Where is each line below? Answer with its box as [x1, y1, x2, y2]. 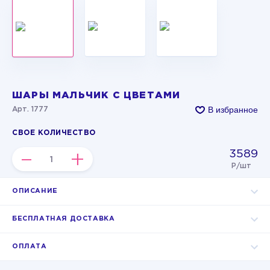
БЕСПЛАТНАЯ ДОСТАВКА [12, 216, 115, 222]
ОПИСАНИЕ [12, 188, 58, 194]
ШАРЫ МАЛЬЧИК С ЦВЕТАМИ [12, 91, 181, 100]
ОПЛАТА [12, 243, 47, 250]
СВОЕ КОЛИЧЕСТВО [12, 130, 96, 136]
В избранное [208, 104, 258, 115]
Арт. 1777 [12, 106, 48, 113]
